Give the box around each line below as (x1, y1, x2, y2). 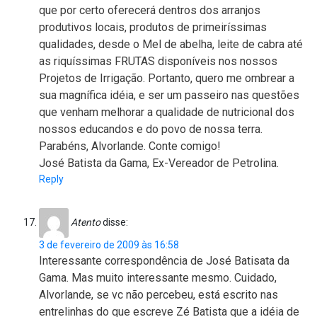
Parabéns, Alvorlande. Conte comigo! (39, 139, 221, 154)
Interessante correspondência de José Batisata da (39, 254, 289, 268)
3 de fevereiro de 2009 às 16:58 (39, 239, 179, 251)
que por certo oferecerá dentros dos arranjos (39, 4, 260, 18)
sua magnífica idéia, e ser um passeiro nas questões (39, 88, 299, 103)
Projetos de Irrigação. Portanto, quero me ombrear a (39, 71, 294, 86)
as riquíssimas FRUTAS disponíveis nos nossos (39, 54, 277, 69)
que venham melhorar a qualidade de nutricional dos (39, 105, 294, 120)
